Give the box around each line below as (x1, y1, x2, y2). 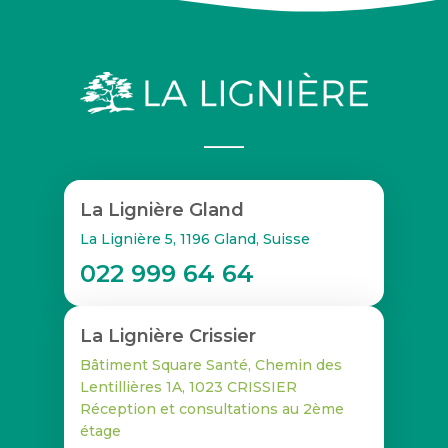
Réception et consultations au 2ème (80, 400, 344, 419)
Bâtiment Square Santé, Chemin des (80, 356, 342, 375)
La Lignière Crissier (80, 325, 256, 348)
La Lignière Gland (80, 199, 244, 222)
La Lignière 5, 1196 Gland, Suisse (80, 230, 310, 249)
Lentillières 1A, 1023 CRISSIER (80, 378, 297, 397)
